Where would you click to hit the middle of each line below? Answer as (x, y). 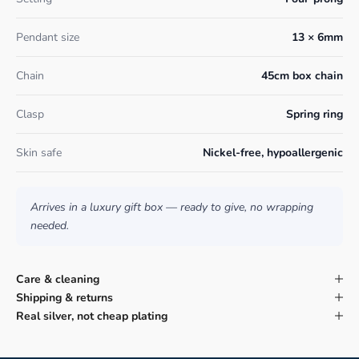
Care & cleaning (58, 279)
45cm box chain (302, 75)
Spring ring (315, 114)
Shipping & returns (65, 297)
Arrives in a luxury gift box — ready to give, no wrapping (172, 207)
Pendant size (48, 37)
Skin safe (39, 152)
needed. (50, 225)
